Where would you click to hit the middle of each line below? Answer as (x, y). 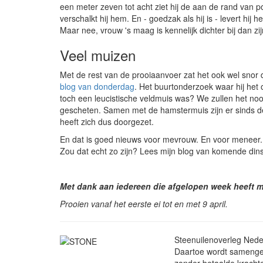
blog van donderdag (97, 87)
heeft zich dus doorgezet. (107, 122)
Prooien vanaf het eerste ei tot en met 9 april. (144, 204)
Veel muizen (98, 55)
